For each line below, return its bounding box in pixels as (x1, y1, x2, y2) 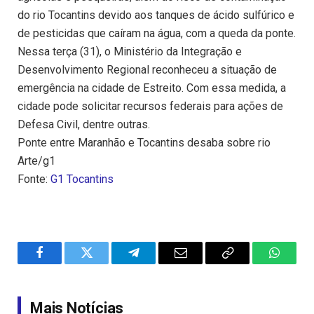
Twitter (86, 257, 122, 270)
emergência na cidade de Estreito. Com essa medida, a (18, 81, 286, 95)
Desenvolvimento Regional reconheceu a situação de (18, 63, 277, 77)
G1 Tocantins (50, 172, 114, 186)
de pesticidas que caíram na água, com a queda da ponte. (18, 27, 296, 41)
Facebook (39, 257, 88, 270)
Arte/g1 (18, 154, 55, 168)
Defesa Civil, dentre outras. (18, 118, 150, 132)
